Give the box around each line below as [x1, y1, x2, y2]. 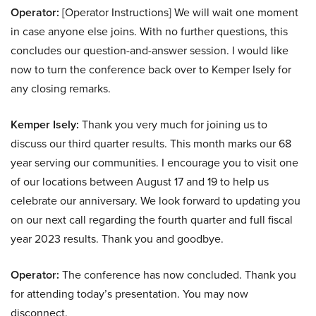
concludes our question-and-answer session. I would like [11, 42, 288, 59]
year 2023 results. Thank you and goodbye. [11, 231, 224, 247]
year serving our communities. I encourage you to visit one [11, 154, 298, 171]
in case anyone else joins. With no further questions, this [11, 23, 288, 39]
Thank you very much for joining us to [79, 116, 267, 133]
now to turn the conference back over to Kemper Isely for [11, 61, 291, 78]
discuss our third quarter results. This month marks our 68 [11, 135, 291, 152]
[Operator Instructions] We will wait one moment [59, 4, 298, 20]
